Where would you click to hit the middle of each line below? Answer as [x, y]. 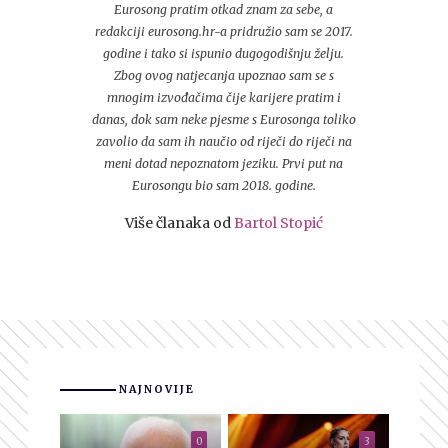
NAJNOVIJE [157, 389]
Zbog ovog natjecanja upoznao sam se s [223, 75]
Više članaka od [179, 223]
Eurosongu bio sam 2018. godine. [223, 185]
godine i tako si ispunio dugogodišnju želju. [224, 53]
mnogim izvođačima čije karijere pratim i [223, 97]
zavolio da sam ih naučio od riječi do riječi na [223, 141]
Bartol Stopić [278, 223]
